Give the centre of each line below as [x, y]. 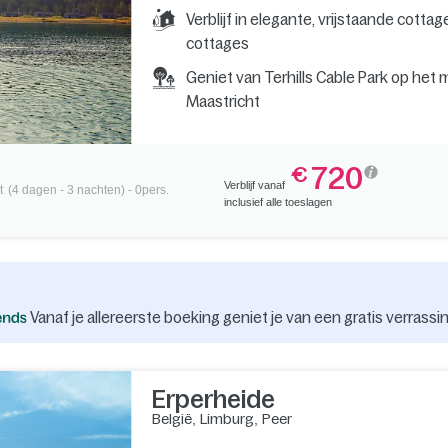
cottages [217, 43]
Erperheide [213, 399]
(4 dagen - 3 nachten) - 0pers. [88, 190]
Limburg [226, 418]
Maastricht [222, 101]
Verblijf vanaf [256, 184]
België [171, 418]
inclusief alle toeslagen [278, 201]
